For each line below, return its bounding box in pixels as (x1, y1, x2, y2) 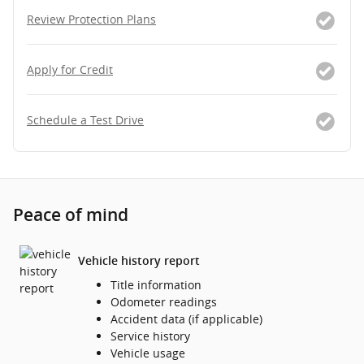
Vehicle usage (110, 345, 185, 362)
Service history (110, 328, 190, 344)
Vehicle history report (78, 253, 200, 267)
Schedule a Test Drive (27, 112, 144, 128)
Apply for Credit (27, 62, 113, 78)
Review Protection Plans (27, 11, 156, 28)
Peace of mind (13, 205, 128, 226)
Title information (110, 277, 201, 293)
